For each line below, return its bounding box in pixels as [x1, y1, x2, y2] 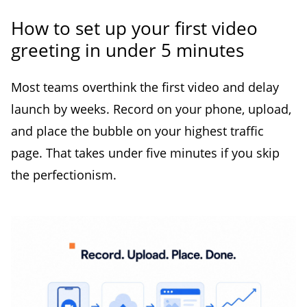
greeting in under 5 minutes [11, 37, 244, 62]
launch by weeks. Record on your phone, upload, [11, 100, 291, 117]
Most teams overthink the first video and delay [11, 78, 279, 95]
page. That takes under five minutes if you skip [11, 144, 280, 161]
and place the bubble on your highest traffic [11, 122, 264, 139]
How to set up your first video [11, 15, 258, 40]
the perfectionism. [11, 166, 116, 183]
